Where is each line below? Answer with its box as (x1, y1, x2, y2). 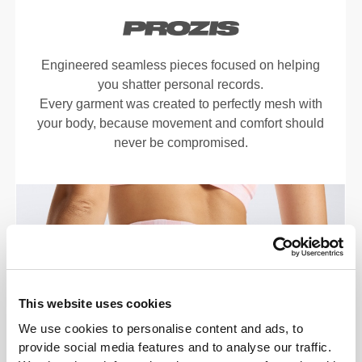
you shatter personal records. (98, 78, 264, 92)
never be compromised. (113, 136, 248, 150)
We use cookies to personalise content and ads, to (18, 321, 304, 335)
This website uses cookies (18, 297, 172, 311)
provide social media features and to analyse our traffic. (18, 339, 332, 354)
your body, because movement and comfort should (37, 116, 325, 131)
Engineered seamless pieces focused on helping (41, 58, 321, 73)
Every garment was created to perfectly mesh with (39, 97, 322, 112)
